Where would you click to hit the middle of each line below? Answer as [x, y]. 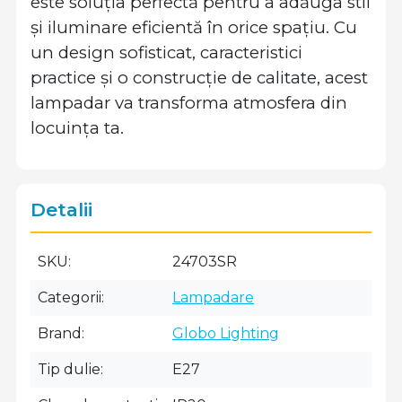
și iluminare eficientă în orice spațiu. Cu [194, 27]
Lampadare [213, 297]
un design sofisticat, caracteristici [166, 52]
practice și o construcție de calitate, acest [199, 78]
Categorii [70, 297]
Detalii [61, 210]
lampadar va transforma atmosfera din [189, 103]
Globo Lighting [226, 333]
